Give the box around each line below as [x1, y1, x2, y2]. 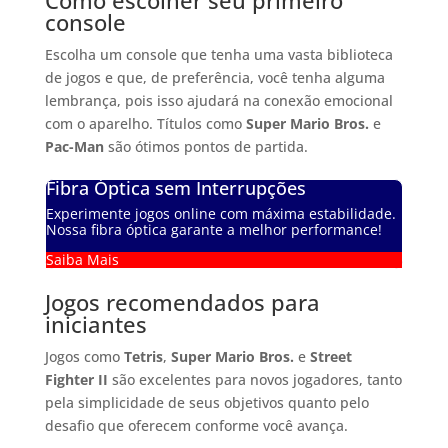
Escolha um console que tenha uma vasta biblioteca [44, 45, 393, 65]
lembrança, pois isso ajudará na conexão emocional [44, 91, 393, 111]
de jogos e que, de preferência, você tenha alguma [44, 68, 385, 88]
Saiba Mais [45, 250, 119, 270]
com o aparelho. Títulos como [44, 114, 246, 134]
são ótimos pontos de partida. [103, 137, 308, 157]
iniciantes [44, 308, 147, 339]
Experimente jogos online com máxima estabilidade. [45, 204, 396, 224]
